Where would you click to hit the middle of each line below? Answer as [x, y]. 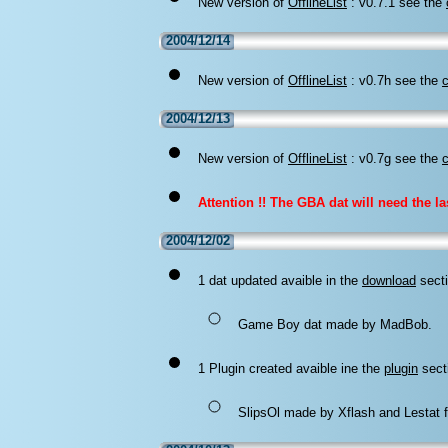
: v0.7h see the [394, 80]
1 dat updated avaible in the [280, 280]
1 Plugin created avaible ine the [291, 368]
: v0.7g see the [394, 158]
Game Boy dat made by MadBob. [335, 324]
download [389, 280]
